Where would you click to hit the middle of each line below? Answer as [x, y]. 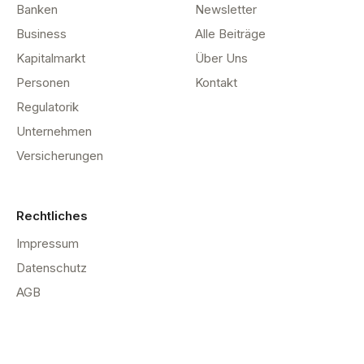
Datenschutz [52, 268]
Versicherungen [60, 156]
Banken [37, 10]
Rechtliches [52, 216]
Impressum [48, 244]
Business [41, 34]
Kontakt [216, 83]
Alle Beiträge [230, 34]
